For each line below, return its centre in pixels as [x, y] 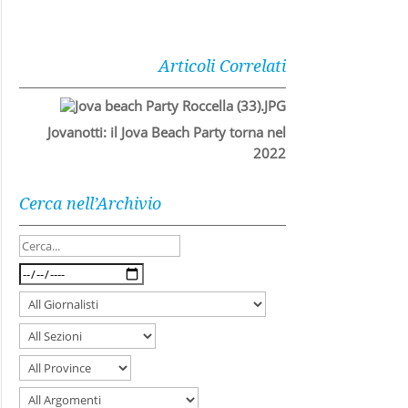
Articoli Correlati [222, 66]
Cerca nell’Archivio [91, 203]
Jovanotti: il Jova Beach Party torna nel [166, 132]
